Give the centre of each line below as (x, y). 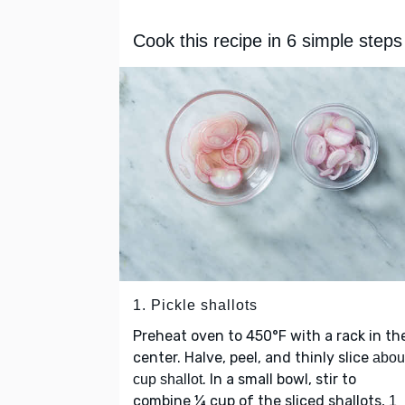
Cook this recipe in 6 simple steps (268, 41)
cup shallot (168, 380)
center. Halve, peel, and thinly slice (253, 358)
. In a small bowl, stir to (279, 380)
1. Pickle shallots (195, 306)
